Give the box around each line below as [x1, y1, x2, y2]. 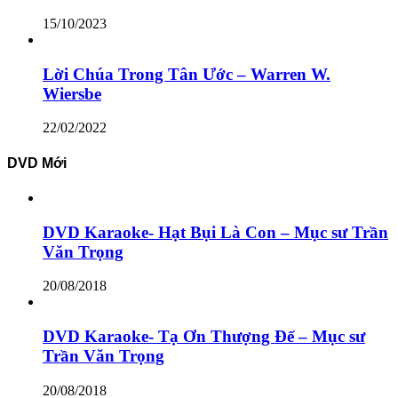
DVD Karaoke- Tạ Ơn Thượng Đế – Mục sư [43, 327, 365, 346]
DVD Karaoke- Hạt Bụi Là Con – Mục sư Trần [43, 222, 388, 242]
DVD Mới [7, 155, 67, 171]
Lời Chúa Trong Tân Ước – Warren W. [43, 64, 330, 84]
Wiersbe [43, 84, 101, 103]
